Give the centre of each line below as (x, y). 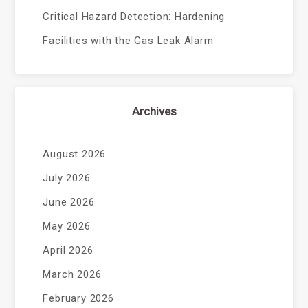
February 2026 (78, 298)
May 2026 (67, 226)
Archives (154, 111)
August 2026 (75, 154)
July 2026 (67, 178)
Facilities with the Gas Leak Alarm (128, 41)
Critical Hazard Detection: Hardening (134, 16)
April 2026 (68, 250)
